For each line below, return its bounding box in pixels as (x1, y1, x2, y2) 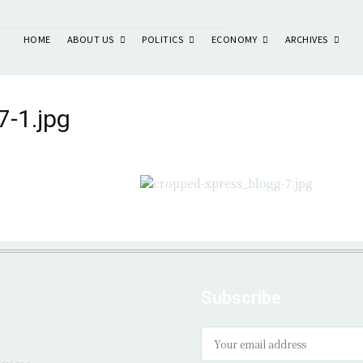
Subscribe (201, 287, 281, 308)
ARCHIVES (284, 32, 328, 45)
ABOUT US (66, 32, 114, 45)
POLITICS (142, 32, 184, 45)
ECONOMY (211, 32, 258, 45)
